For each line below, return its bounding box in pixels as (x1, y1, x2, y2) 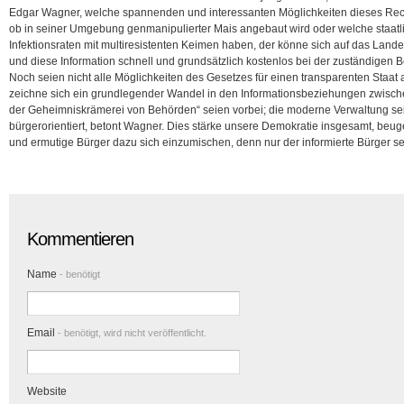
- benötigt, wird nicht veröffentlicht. (55, 327, 207, 338)
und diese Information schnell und (9, 55, 178, 68)
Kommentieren (27, 229, 133, 249)
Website (27, 385, 67, 398)
